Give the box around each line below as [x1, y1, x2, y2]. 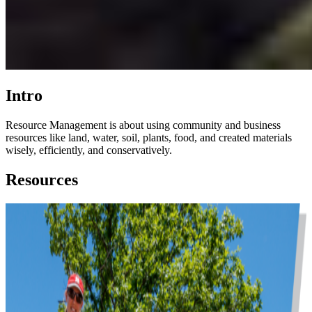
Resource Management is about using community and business [6, 118, 281, 131]
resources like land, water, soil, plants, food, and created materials [6, 131, 292, 143]
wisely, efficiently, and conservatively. [6, 143, 172, 156]
